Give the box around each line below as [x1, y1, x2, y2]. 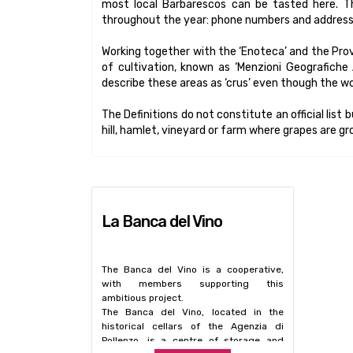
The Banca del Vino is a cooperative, [102, 263, 284, 275]
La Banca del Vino [102, 211, 222, 231]
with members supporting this [102, 277, 284, 289]
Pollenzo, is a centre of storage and [102, 334, 284, 346]
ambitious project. [102, 292, 184, 303]
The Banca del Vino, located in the [102, 306, 284, 318]
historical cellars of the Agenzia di [102, 320, 284, 332]
